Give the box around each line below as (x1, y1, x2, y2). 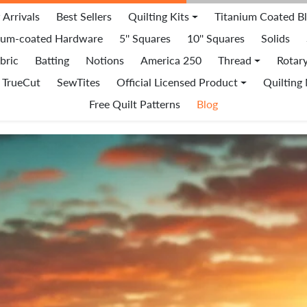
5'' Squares (119, 32, 171, 45)
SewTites (56, 75, 100, 88)
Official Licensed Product (116, 75, 238, 88)
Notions (85, 53, 124, 66)
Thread (217, 53, 251, 66)
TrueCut (1, 75, 40, 88)
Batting (34, 53, 69, 66)
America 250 (140, 53, 201, 66)
